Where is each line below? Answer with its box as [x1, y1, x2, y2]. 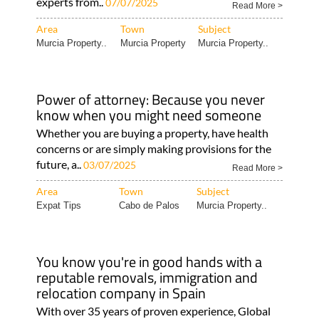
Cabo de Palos [118, 199, 179, 211]
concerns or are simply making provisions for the [36, 141, 271, 155]
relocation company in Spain [36, 281, 206, 304]
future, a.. [36, 157, 83, 171]
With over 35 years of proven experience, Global [36, 303, 271, 318]
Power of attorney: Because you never [36, 88, 265, 110]
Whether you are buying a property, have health [36, 125, 268, 140]
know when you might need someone [36, 103, 261, 126]
